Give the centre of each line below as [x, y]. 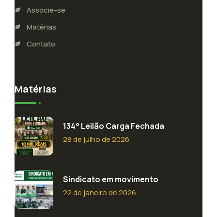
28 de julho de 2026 [96, 139]
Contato [41, 44]
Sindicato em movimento [110, 179]
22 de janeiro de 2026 [99, 192]
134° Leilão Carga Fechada [113, 126]
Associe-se [46, 10]
